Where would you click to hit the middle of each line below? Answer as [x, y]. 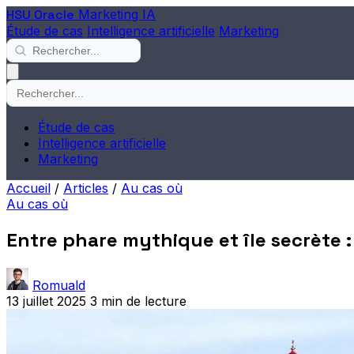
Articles [86, 188]
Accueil [28, 188]
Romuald [59, 285]
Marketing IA [117, 14]
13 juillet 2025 [46, 301]
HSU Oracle [40, 15]
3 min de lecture [138, 301]
